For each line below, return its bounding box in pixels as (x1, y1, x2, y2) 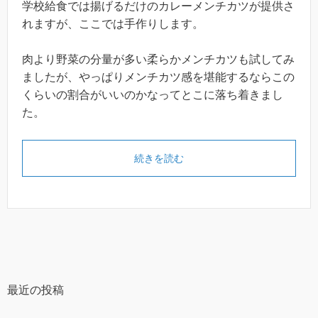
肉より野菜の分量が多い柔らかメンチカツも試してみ (22, 53, 295, 65)
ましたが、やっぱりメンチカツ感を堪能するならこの (22, 71, 295, 83)
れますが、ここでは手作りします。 (22, 18, 204, 30)
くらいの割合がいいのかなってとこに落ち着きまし (22, 89, 283, 101)
